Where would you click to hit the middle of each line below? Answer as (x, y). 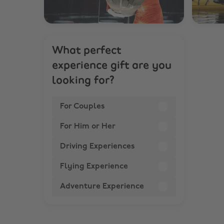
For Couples (82, 106)
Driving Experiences (97, 146)
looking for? (83, 80)
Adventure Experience (102, 186)
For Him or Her (88, 126)
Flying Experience (94, 166)
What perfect (86, 50)
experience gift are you (112, 65)
